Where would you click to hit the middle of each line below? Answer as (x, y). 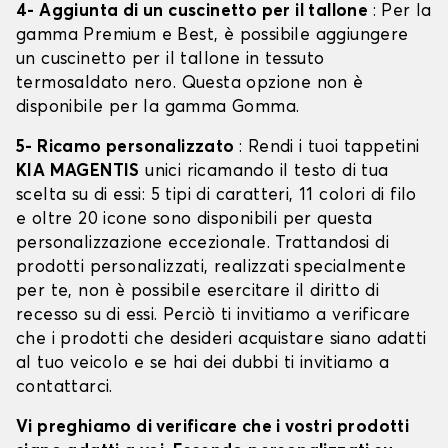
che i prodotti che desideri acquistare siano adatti (221, 340)
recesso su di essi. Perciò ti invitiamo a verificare (213, 316)
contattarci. (64, 388)
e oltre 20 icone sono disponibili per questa (194, 220)
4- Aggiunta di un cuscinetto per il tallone (194, 12)
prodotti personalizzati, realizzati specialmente (211, 268)
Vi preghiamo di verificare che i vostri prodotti (213, 428)
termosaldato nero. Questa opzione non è (190, 84)
